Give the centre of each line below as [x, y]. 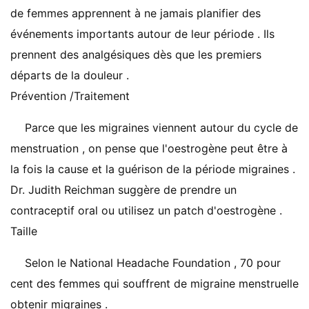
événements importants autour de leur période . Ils [142, 34]
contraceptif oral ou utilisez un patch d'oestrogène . [146, 210]
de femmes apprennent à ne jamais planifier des [136, 13]
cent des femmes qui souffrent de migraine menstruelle [154, 283]
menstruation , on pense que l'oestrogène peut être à [149, 148]
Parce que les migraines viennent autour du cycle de [161, 128]
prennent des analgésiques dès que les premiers [136, 54]
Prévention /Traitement [70, 96]
